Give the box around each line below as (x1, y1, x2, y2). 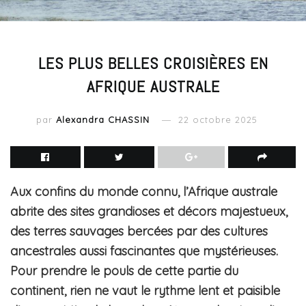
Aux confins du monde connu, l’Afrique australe (10, 183, 277, 199)
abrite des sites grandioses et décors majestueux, (10, 203, 288, 219)
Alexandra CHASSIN (56, 113, 150, 125)
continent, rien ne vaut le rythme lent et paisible (10, 282, 280, 298)
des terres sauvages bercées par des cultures (10, 223, 268, 239)
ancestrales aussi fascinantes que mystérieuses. (10, 242, 278, 259)
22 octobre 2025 (178, 113, 258, 125)
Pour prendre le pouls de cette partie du (10, 262, 238, 279)
